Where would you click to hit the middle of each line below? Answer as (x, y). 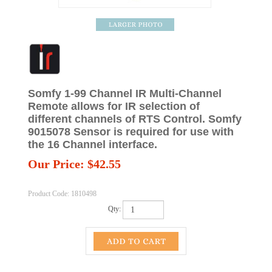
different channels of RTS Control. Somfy (135, 119)
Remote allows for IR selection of (114, 106)
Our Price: (56, 164)
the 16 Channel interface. (93, 144)
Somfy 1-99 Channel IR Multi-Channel (125, 93)
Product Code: (49, 194)
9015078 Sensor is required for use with (131, 132)
